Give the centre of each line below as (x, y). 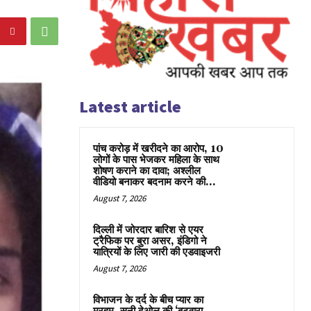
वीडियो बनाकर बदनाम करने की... (154, 182)
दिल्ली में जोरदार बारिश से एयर (148, 230)
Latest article (130, 106)
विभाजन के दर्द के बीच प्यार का (148, 300)
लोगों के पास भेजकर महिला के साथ (156, 160)
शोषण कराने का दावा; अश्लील (147, 171)
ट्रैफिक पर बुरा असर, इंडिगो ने (150, 241)
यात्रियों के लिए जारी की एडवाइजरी (157, 252)
